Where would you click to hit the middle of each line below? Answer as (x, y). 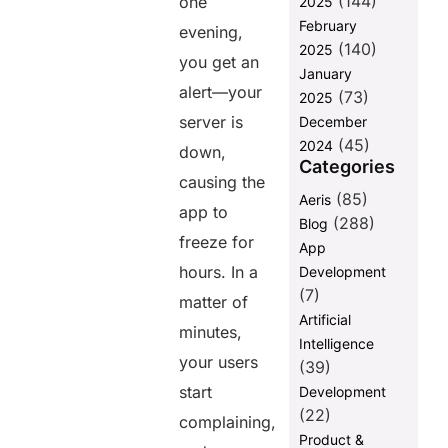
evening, (211, 32)
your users (219, 362)
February (327, 26)
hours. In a (219, 272)
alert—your (221, 92)
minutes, (211, 332)
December (332, 122)
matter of (214, 302)
